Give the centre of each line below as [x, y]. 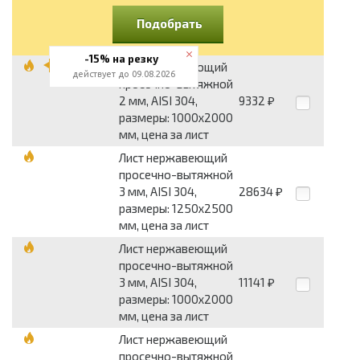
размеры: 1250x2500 [176, 209]
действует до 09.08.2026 [124, 74]
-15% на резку [121, 59]
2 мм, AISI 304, [158, 101]
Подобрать [170, 24]
